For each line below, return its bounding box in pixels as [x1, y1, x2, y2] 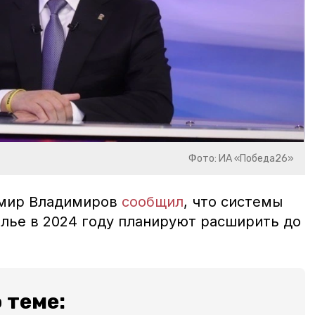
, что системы [184, 193, 283, 211]
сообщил [122, 193, 184, 211]
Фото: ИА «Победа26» [188, 153, 294, 165]
